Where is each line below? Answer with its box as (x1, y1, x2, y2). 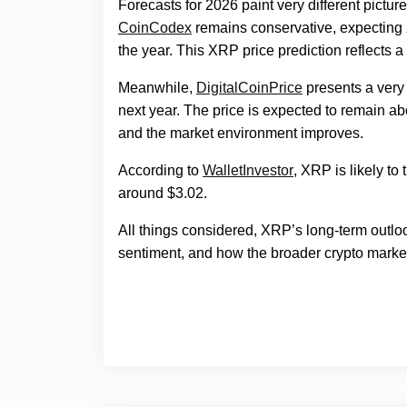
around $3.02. (118, 185, 207, 202)
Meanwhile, (118, 80, 196, 96)
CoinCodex (118, 20, 192, 36)
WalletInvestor (203, 163, 293, 179)
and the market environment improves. (118, 125, 363, 142)
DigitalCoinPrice (196, 80, 303, 96)
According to (118, 163, 203, 179)
